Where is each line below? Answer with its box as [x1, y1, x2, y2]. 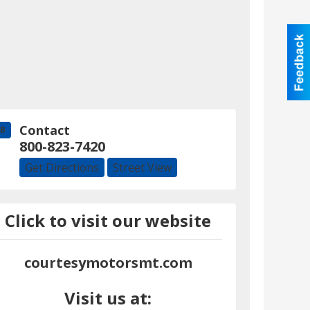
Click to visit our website [5, 209, 212, 232]
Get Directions [24, 160, 99, 176]
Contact [19, 122, 70, 139]
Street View [112, 160, 172, 176]
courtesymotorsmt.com [24, 253, 192, 273]
